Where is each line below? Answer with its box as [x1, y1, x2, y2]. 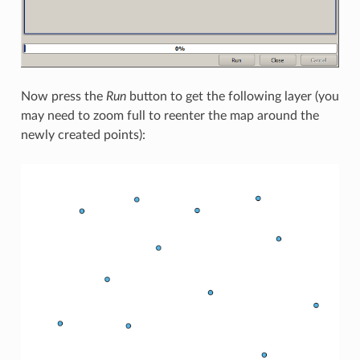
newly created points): [20, 129, 145, 142]
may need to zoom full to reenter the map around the [20, 109, 319, 123]
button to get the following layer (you [125, 90, 339, 104]
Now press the [20, 90, 106, 104]
